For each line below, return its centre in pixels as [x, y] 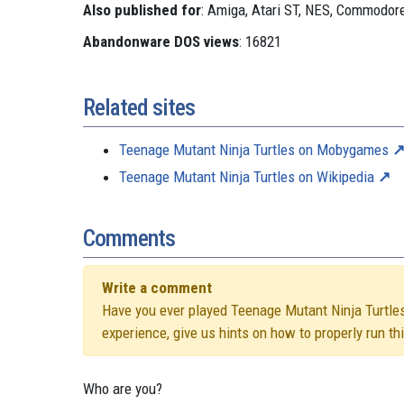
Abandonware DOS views [161, 42]
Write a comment [157, 288]
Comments [129, 239]
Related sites [139, 108]
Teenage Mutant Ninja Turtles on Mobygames [254, 150]
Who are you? [123, 389]
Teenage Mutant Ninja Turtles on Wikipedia [247, 177]
